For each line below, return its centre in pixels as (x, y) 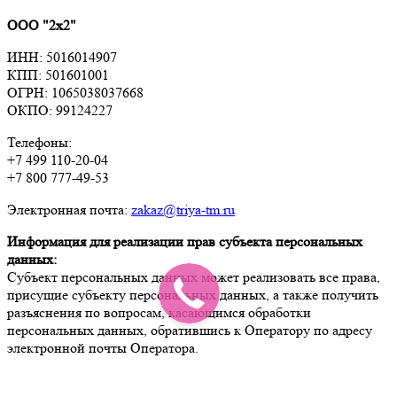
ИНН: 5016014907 (62, 58)
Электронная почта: (69, 210)
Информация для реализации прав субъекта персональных (185, 242)
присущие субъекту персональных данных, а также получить (193, 295)
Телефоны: (39, 143)
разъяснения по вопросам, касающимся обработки (159, 313)
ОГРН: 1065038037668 (75, 93)
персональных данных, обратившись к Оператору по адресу (190, 331)
